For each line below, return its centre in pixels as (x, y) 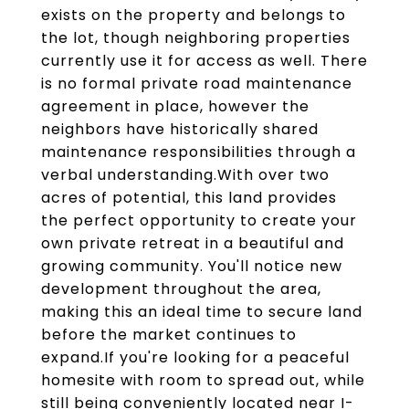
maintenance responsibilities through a (199, 152)
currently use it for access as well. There (204, 61)
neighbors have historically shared (180, 129)
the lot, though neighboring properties (196, 38)
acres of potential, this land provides (189, 198)
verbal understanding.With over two (185, 175)
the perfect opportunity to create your (199, 220)
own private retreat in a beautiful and (193, 243)
